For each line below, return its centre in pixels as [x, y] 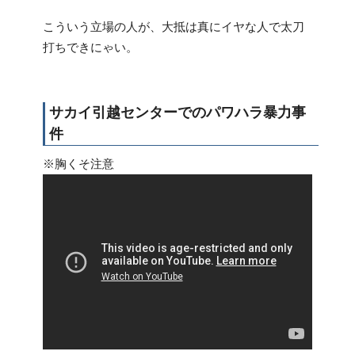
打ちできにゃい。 [90, 47]
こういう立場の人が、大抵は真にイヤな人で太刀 [174, 26]
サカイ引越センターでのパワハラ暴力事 [177, 112]
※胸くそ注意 [78, 163]
